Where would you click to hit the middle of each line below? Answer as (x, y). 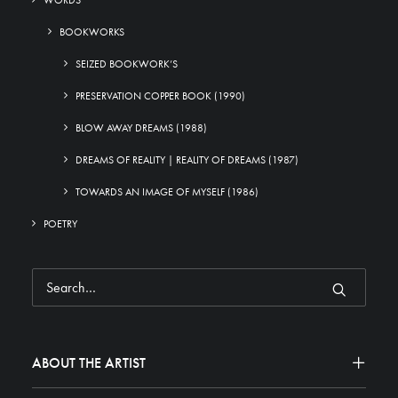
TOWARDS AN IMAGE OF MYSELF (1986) (167, 192)
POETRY (60, 224)
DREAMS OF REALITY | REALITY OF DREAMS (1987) (187, 160)
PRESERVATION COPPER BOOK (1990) (160, 96)
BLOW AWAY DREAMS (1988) (141, 128)
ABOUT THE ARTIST (89, 363)
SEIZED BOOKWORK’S (127, 64)
